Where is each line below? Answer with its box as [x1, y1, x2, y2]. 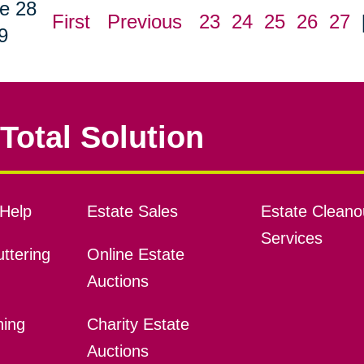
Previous [106, 11, 182, 33]
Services [260, 229, 323, 248]
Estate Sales [86, 202, 178, 221]
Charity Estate [86, 315, 189, 334]
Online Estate [86, 245, 184, 264]
